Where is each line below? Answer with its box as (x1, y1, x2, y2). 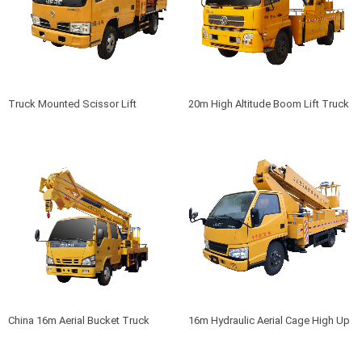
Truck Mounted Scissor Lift (7, 98, 137, 111)
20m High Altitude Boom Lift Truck (188, 98, 350, 111)
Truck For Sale (188, 334, 258, 347)
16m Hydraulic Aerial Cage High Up (188, 314, 351, 327)
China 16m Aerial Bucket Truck (7, 314, 149, 327)
